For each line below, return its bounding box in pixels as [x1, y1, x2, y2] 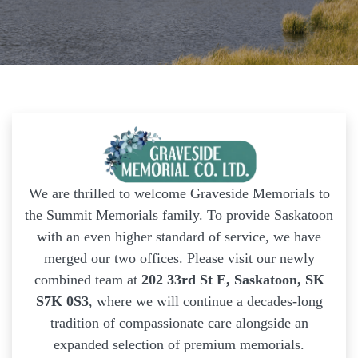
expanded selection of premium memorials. [54, 336, 304, 353]
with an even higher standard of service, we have [37, 229, 321, 245]
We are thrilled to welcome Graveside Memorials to [28, 185, 330, 202]
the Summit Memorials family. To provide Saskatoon [25, 207, 333, 224]
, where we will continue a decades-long [88, 293, 323, 310]
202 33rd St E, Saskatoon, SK [141, 272, 324, 288]
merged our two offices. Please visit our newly [43, 250, 315, 267]
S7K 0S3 [35, 293, 89, 310]
